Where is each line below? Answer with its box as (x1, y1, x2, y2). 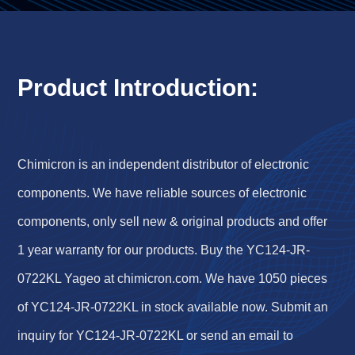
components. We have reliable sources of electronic (17, 186, 314, 200)
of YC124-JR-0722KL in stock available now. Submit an (17, 300, 329, 315)
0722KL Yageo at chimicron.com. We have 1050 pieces (17, 272, 328, 286)
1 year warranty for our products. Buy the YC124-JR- (17, 243, 311, 258)
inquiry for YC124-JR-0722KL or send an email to (17, 329, 294, 343)
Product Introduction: (17, 74, 259, 101)
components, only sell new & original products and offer (17, 215, 328, 229)
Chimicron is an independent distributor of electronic (17, 158, 310, 172)
